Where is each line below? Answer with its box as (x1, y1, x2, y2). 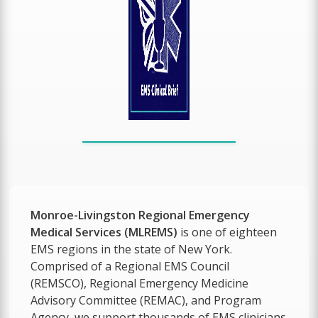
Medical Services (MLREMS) (31, 224, 178, 240)
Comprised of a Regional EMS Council (31, 258, 230, 274)
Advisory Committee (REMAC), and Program (31, 292, 262, 308)
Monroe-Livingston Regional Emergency (31, 207, 251, 223)
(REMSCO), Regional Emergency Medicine (31, 275, 249, 291)
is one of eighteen (177, 224, 278, 240)
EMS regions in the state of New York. (31, 241, 233, 257)
